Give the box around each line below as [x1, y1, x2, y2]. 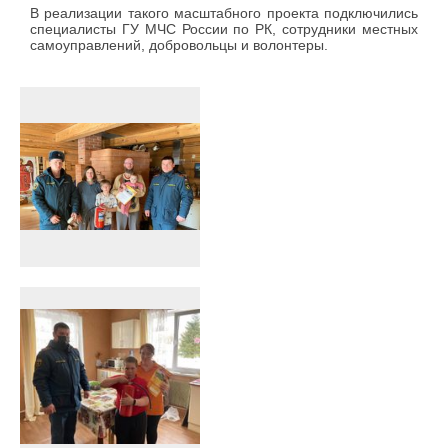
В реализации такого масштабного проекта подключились [30, 5, 418, 22]
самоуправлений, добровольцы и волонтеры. [30, 37, 328, 54]
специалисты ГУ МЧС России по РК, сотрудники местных [30, 21, 418, 38]
